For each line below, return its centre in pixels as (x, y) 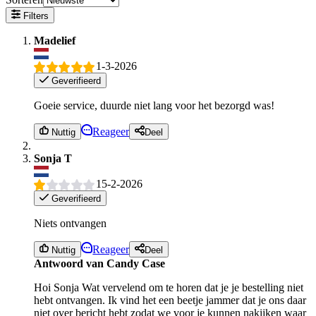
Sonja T (53, 158)
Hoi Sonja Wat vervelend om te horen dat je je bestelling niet (169, 287)
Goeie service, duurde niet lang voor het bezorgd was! (154, 106)
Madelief (55, 40)
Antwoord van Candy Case (99, 263)
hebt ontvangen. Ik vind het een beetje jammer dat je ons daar (170, 300)
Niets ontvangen (70, 224)
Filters (35, 16)
